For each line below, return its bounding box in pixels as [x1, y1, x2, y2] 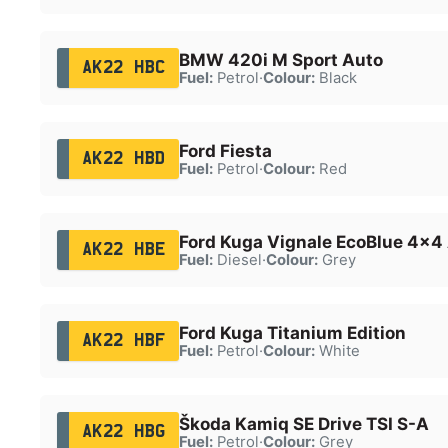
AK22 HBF [81, 332, 166, 349]
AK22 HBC [81, 59, 166, 76]
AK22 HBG [81, 423, 166, 440]
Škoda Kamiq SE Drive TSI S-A [178, 413, 429, 434]
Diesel [212, 250, 262, 269]
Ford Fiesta [178, 140, 272, 161]
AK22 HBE [81, 241, 166, 258]
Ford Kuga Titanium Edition [178, 322, 406, 343]
